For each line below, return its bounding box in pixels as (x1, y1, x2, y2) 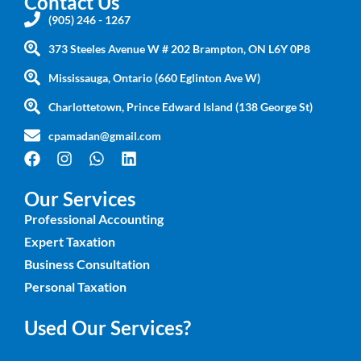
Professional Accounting (24, 210, 164, 226)
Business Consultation (24, 255, 150, 272)
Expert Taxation (24, 233, 115, 249)
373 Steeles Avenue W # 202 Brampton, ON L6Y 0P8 (48, 41, 310, 56)
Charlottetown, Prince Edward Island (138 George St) (48, 99, 313, 114)
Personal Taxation (24, 278, 127, 294)
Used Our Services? (24, 315, 191, 339)
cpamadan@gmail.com (48, 128, 161, 143)
